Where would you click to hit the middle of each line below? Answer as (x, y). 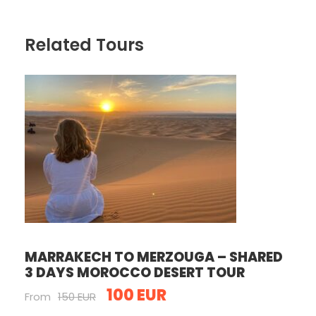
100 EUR (136, 295)
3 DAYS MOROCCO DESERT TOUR (135, 273)
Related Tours (84, 45)
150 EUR (77, 297)
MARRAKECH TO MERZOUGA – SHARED (154, 257)
